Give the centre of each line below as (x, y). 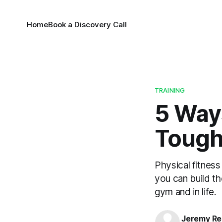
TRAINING (170, 90)
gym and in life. (186, 192)
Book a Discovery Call (87, 25)
